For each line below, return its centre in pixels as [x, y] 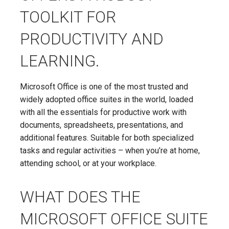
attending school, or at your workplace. [88, 163]
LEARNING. [60, 61]
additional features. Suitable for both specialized [107, 138]
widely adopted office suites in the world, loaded [107, 99]
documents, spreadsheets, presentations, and [101, 125]
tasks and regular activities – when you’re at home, [110, 150]
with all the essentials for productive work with [103, 112]
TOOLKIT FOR [68, 17]
